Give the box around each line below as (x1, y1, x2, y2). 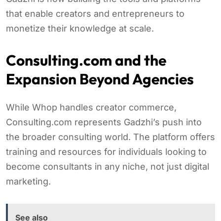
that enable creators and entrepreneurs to (6, 8, 184, 19)
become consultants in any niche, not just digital (6, 161, 209, 172)
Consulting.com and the (6, 50, 166, 70)
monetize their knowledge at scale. (6, 23, 154, 34)
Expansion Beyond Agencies (6, 69, 194, 88)
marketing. (6, 176, 51, 186)
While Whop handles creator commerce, (6, 102, 177, 112)
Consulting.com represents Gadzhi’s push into (6, 116, 202, 127)
